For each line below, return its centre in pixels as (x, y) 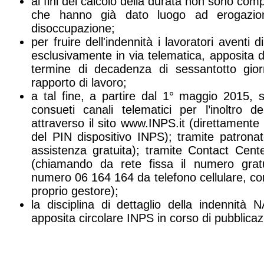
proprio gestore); (75, 191)
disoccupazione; (73, 28)
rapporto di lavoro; (79, 82)
